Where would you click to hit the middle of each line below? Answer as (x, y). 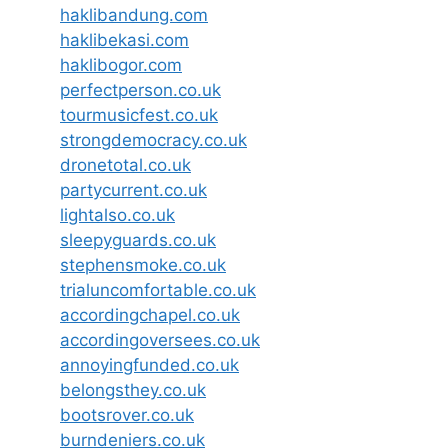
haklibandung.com (134, 14)
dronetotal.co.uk (125, 164)
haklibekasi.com (124, 39)
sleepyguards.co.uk (138, 239)
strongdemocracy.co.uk (153, 139)
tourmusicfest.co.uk (139, 114)
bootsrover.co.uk (127, 414)
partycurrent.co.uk (133, 189)
